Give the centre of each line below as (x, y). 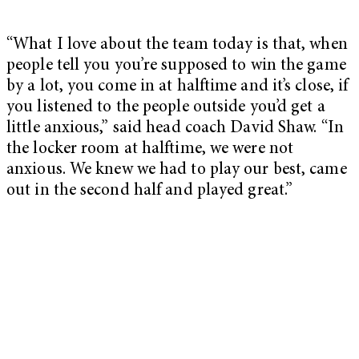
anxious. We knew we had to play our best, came (177, 170)
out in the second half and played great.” (150, 191)
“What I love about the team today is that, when (177, 45)
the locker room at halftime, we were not (150, 149)
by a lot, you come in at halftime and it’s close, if (177, 87)
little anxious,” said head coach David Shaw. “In (175, 128)
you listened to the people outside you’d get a (166, 107)
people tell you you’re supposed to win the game (176, 66)
